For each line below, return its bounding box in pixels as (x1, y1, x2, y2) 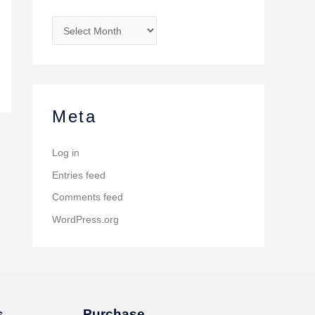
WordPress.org (52, 213, 119, 225)
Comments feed (52, 191, 123, 203)
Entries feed (52, 169, 105, 181)
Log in (52, 147, 79, 159)
